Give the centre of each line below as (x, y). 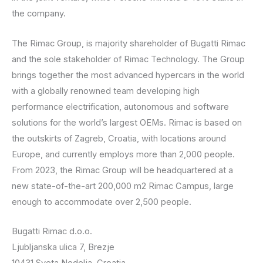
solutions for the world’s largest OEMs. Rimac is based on (127, 122)
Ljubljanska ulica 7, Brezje (63, 247)
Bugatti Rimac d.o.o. (52, 231)
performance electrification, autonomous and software (120, 107)
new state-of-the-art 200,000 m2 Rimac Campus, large (123, 186)
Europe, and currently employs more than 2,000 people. (123, 154)
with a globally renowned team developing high (106, 91)
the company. (39, 14)
